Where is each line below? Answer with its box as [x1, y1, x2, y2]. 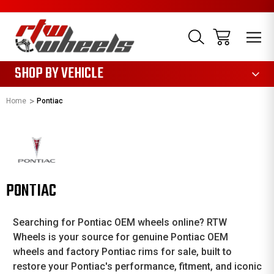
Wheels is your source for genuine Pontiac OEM [12, 231, 228, 243]
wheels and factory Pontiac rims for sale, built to [12, 246, 232, 257]
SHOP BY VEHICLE [15, 62, 103, 86]
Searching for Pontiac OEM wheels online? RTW [12, 217, 227, 228]
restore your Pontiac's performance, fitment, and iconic [12, 261, 262, 272]
